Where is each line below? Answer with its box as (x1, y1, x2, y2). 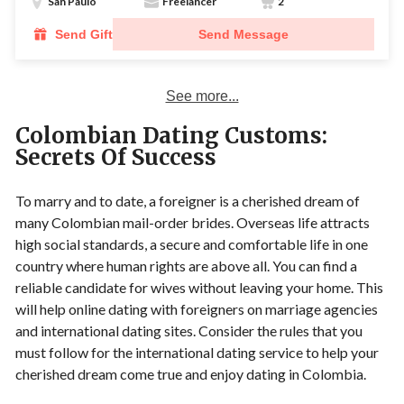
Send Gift (55, 26, 113, 41)
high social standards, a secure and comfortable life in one (15, 234, 368, 252)
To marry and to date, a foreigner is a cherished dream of (15, 191, 360, 209)
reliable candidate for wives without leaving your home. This (15, 278, 383, 296)
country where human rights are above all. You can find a (15, 256, 357, 274)
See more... (165, 87, 239, 104)
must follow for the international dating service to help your (15, 343, 379, 361)
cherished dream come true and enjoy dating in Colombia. (15, 364, 366, 382)
